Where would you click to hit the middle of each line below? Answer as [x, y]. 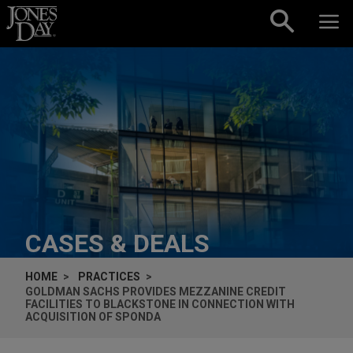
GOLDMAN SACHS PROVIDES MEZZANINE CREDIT [156, 291]
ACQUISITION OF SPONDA [93, 316]
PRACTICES [109, 276]
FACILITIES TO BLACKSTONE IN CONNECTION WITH [160, 304]
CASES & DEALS [117, 243]
